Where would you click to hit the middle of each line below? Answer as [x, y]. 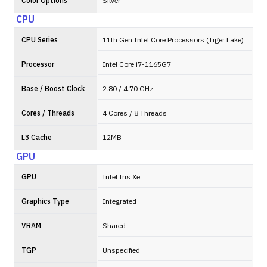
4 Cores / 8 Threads [135, 114]
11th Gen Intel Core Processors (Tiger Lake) [173, 40]
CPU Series [40, 40]
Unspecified [121, 251]
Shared [114, 226]
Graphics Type [45, 202]
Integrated [119, 202]
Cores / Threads [48, 114]
